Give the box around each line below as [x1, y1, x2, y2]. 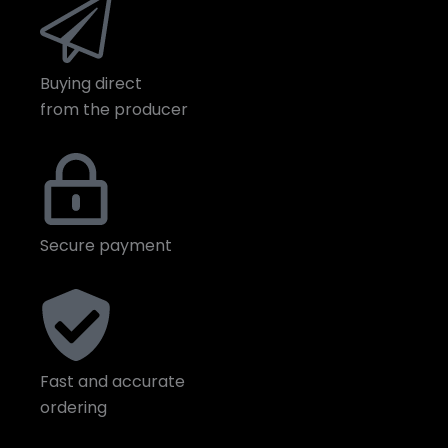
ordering [40, 396, 107, 419]
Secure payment [40, 234, 172, 257]
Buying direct [40, 72, 142, 95]
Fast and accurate [40, 370, 185, 393]
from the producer [40, 98, 188, 121]
